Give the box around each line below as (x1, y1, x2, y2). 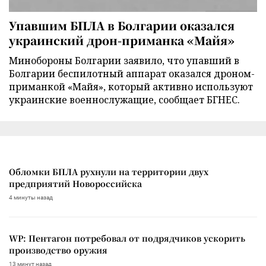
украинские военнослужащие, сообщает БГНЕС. (9, 93, 240, 107)
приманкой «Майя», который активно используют (9, 80, 253, 94)
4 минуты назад (9, 194, 53, 201)
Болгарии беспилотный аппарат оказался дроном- (9, 67, 255, 81)
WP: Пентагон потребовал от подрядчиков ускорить (9, 232, 245, 245)
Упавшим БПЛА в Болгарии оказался (9, 17, 235, 34)
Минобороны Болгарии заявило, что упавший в (9, 54, 239, 68)
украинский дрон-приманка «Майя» (9, 32, 235, 49)
